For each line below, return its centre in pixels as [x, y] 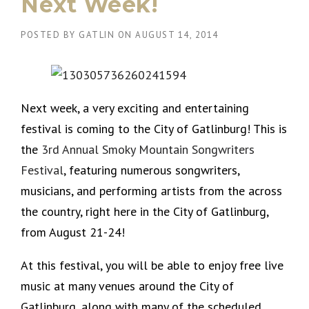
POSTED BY [50, 34]
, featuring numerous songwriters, [151, 170]
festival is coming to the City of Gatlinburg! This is [154, 128]
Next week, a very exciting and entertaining [135, 108]
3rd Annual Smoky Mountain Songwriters [148, 149]
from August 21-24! [73, 232]
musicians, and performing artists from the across [151, 190]
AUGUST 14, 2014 [177, 34]
